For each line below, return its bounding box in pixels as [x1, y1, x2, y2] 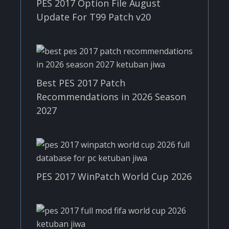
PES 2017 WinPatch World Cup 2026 [36, 170, 192, 183]
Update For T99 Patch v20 [36, 11, 151, 24]
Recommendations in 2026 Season [36, 90, 186, 103]
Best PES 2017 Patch [36, 77, 125, 89]
